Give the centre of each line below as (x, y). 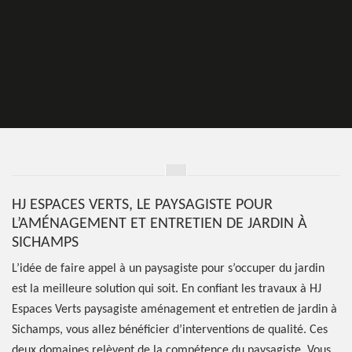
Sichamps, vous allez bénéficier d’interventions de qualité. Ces (170, 330)
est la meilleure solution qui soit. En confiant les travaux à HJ (167, 289)
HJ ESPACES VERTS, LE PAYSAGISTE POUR (142, 205)
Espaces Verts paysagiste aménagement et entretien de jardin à (174, 310)
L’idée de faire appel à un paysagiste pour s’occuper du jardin (168, 269)
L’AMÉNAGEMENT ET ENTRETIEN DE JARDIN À (159, 224)
